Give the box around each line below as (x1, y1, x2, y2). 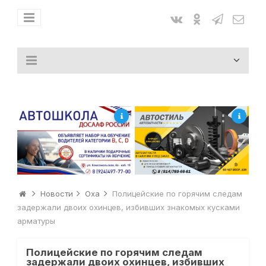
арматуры (17, 216, 55, 226)
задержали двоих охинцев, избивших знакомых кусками (17, 202, 240, 213)
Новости (40, 189, 73, 199)
